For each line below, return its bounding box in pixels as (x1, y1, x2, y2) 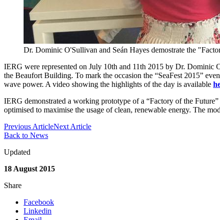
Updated (4, 148, 30, 157)
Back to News (4, 131, 48, 140)
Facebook (24, 198, 54, 207)
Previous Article (4, 122, 54, 131)
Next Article (54, 122, 91, 131)
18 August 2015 (4, 165, 55, 173)
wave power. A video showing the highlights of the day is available (4, 80, 213, 89)
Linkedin (24, 207, 52, 216)
